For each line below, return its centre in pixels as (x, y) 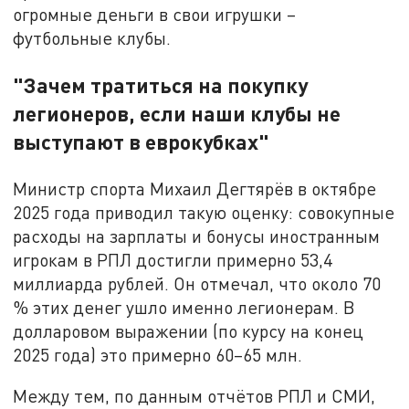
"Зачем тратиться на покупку (161, 84)
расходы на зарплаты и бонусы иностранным (197, 236)
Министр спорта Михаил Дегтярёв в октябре (195, 188)
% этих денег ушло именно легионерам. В (184, 307)
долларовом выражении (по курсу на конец (189, 330)
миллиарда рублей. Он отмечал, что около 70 (197, 283)
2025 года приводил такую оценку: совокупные (204, 212)
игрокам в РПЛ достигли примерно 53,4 (173, 259)
